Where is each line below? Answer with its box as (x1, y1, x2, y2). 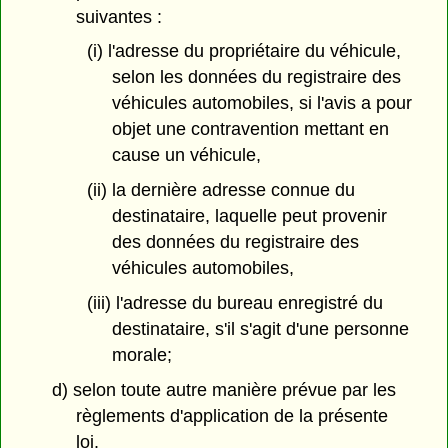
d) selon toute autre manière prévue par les (51, 379, 396, 400)
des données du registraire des (111, 232, 359, 253)
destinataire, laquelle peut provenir (111, 206, 387, 227)
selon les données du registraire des (111, 67, 401, 88)
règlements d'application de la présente (76, 405, 389, 426)
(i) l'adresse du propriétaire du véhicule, (86, 41, 401, 62)
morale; (111, 345, 172, 366)
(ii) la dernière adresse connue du (86, 180, 355, 201)
